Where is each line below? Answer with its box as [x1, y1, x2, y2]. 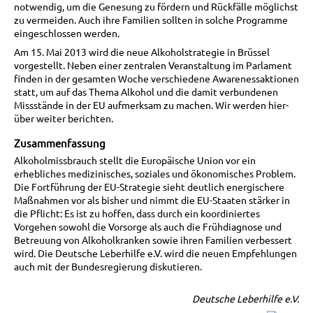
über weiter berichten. [14, 112, 113, 125]
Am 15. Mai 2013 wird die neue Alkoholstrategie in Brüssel [14, 45, 270, 59]
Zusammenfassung [14, 136, 105, 150]
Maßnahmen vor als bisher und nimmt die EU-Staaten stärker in [14, 194, 290, 207]
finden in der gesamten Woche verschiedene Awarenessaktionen [14, 72, 299, 85]
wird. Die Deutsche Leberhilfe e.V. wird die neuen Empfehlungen [14, 247, 297, 260]
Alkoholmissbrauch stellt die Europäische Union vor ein [14, 154, 256, 167]
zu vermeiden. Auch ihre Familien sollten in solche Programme [14, 13, 288, 27]
